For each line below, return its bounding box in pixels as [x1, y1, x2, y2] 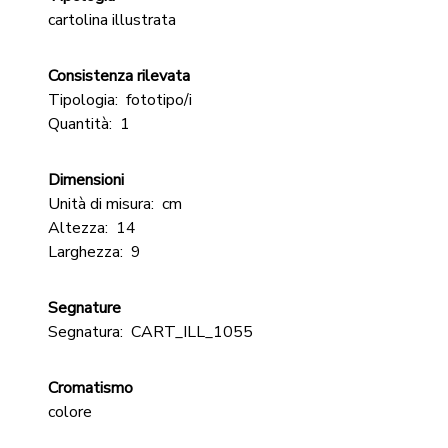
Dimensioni [48, 169, 124, 191]
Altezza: [48, 217, 108, 239]
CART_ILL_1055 [131, 321, 253, 343]
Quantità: [48, 113, 112, 135]
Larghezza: [48, 241, 123, 263]
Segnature [48, 297, 121, 319]
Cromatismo [48, 377, 133, 399]
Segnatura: [48, 321, 123, 343]
